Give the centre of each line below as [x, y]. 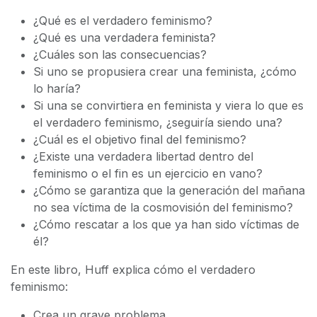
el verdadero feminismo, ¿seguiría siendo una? [158, 122]
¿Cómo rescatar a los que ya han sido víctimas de [166, 224]
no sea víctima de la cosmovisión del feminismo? [163, 207]
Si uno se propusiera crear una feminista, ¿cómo [165, 71]
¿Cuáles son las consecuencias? [120, 54]
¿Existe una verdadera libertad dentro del [143, 156]
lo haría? [57, 88]
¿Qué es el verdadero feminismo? [123, 20]
